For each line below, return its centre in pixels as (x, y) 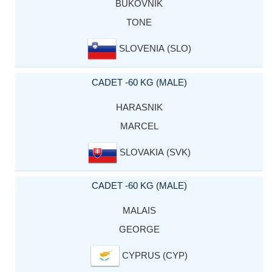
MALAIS (139, 210)
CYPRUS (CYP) (154, 255)
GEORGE (139, 229)
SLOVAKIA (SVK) (154, 152)
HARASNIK (139, 107)
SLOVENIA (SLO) (154, 49)
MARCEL (139, 126)
